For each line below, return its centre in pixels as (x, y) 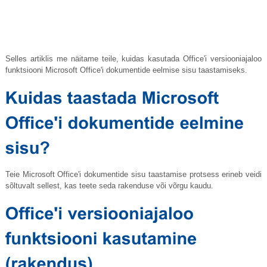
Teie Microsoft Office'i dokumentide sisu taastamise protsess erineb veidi (133, 175)
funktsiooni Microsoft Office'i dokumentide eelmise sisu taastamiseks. (126, 70)
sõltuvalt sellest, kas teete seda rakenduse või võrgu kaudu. (109, 186)
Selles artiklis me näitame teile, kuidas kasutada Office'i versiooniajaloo (133, 59)
